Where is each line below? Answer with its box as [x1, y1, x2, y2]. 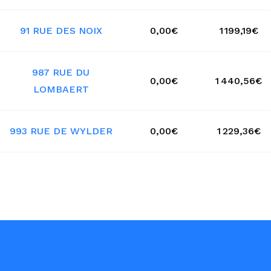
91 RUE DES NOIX [19, 25, 102, 37]
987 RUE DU [32, 67, 90, 79]
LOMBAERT [33, 83, 89, 96]
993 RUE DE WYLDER [9, 125, 113, 137]
